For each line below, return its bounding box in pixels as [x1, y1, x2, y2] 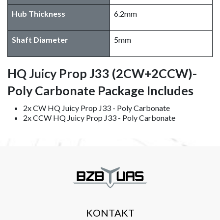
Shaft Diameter [12, 34, 68, 44]
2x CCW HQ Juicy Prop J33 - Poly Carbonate [23, 112, 175, 122]
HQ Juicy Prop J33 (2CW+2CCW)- [7, 65, 197, 81]
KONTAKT [85, 207, 135, 219]
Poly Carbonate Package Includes [7, 82, 193, 98]
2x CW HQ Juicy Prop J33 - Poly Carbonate [23, 103, 170, 112]
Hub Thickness [12, 8, 65, 18]
